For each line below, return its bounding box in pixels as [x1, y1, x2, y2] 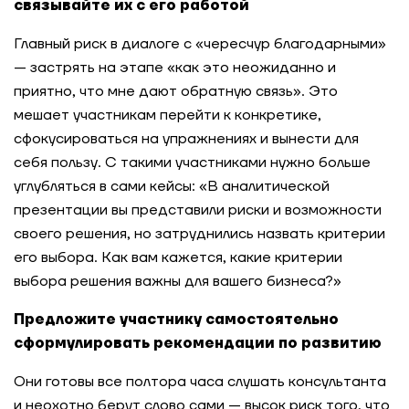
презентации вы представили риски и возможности [14, 201, 382, 219]
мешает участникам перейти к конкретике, [14, 106, 321, 124]
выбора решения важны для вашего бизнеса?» [14, 272, 341, 290]
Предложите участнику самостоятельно [14, 310, 339, 329]
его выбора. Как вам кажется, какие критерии [14, 248, 342, 267]
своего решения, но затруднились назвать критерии [14, 225, 385, 243]
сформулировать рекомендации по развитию [14, 334, 382, 352]
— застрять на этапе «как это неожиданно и [14, 58, 336, 77]
